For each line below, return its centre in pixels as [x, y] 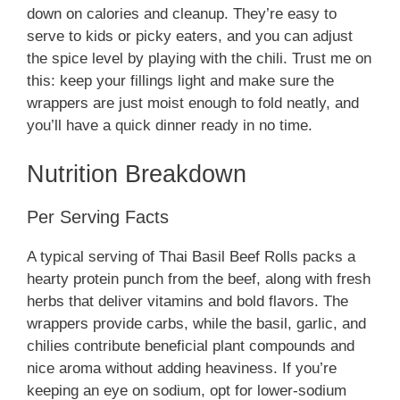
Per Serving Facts [98, 217]
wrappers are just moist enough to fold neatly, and [193, 104]
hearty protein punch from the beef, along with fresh [199, 279]
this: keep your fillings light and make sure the [180, 81]
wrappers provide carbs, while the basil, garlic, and [196, 323]
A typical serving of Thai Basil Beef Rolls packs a [191, 256]
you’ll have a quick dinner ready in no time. [170, 126]
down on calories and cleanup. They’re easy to [182, 14]
